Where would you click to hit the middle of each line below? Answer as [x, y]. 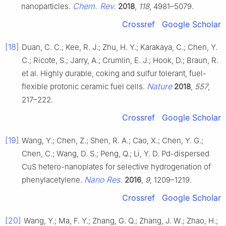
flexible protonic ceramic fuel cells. [84, 86]
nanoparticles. [47, 6]
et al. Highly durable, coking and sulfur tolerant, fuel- [114, 73]
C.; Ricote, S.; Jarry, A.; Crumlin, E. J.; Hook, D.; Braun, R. [120, 60]
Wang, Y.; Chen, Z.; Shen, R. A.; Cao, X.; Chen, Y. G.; [112, 140]
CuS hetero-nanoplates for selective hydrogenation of [116, 166]
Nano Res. [103, 179]
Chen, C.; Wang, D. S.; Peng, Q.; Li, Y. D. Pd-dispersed [116, 153]
